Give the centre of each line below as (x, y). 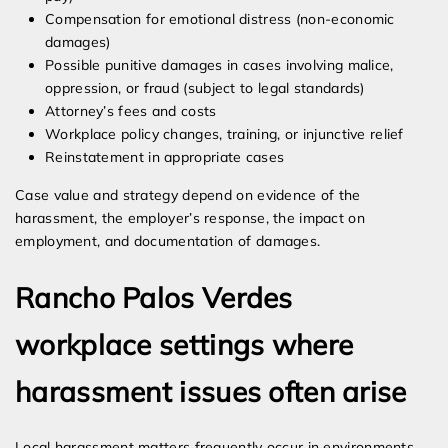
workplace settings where (184, 345)
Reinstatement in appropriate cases (165, 157)
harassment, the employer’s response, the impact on (190, 218)
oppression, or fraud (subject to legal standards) (205, 88)
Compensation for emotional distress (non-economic (220, 19)
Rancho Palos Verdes (154, 298)
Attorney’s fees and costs (131, 111)
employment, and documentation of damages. (168, 241)
